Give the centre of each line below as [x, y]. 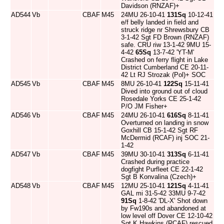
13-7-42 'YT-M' [172, 52]
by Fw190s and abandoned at [163, 208]
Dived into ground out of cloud [164, 91]
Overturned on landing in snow [165, 123]
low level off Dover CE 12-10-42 [167, 216]
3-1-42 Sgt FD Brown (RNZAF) [165, 37]
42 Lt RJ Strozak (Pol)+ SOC [163, 75]
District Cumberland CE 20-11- [165, 67]
